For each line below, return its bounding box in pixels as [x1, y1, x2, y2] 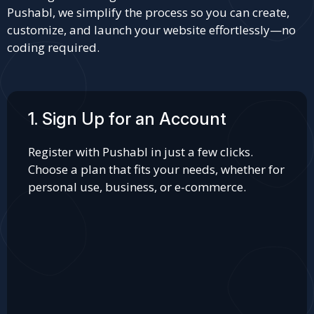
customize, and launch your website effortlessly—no [7, 22, 296, 38]
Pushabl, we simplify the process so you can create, [7, 4, 289, 20]
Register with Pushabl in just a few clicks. [28, 144, 253, 160]
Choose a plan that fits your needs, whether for [28, 161, 285, 177]
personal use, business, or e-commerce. [28, 179, 246, 195]
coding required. [7, 39, 100, 55]
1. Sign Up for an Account [28, 109, 226, 129]
